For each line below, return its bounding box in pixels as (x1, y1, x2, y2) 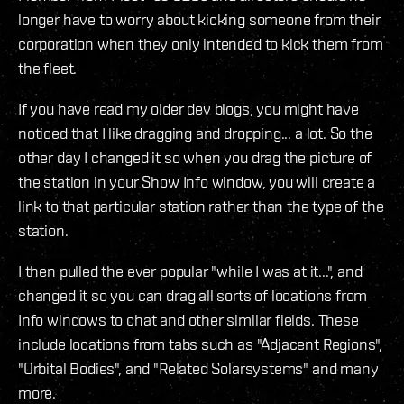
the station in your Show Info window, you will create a (18, 171, 376, 191)
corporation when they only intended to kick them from (18, 33, 383, 53)
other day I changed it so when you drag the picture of (18, 147, 372, 167)
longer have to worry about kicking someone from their (18, 9, 381, 29)
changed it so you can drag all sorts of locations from (18, 285, 368, 305)
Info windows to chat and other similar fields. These (18, 309, 359, 329)
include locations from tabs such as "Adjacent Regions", (18, 334, 383, 353)
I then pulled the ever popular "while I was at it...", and (18, 261, 363, 280)
